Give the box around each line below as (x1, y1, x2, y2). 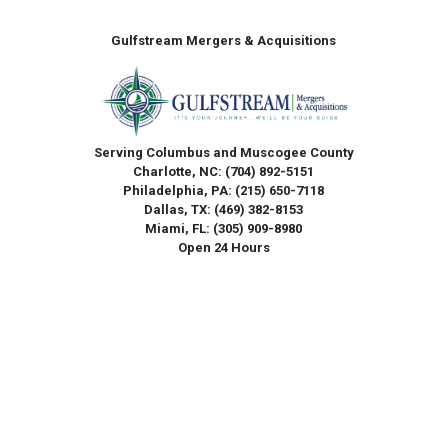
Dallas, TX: (144, 201, 215, 217)
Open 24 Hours (177, 239, 270, 255)
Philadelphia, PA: (123, 182, 236, 198)
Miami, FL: (145, 220, 214, 236)
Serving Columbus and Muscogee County (93, 144, 354, 160)
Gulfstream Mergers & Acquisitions (111, 33, 337, 49)
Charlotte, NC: (133, 163, 226, 179)
